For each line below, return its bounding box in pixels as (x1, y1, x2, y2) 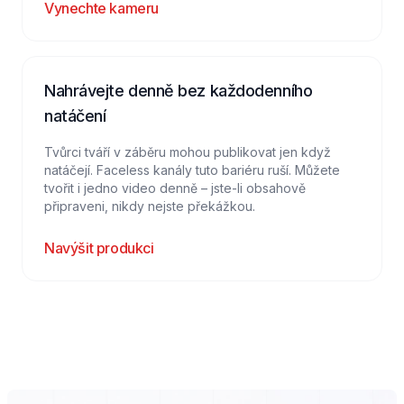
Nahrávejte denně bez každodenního (44, 81, 313, 100)
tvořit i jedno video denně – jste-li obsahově (44, 180, 306, 196)
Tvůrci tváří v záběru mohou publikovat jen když (44, 144, 331, 160)
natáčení (44, 106, 106, 125)
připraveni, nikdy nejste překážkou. (44, 198, 255, 214)
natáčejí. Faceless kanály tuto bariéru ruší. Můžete (44, 162, 340, 178)
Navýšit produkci (44, 239, 154, 257)
